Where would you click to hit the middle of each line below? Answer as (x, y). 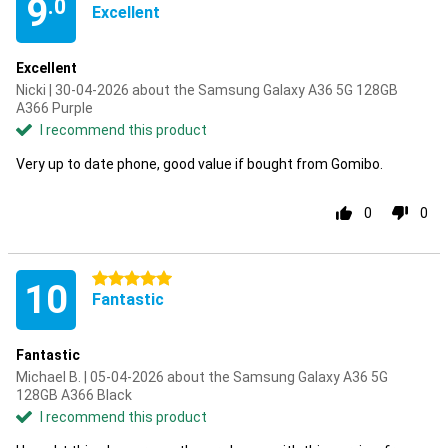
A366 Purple (54, 108)
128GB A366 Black (74, 395)
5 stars (115, 279)
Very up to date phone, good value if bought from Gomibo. (199, 164)
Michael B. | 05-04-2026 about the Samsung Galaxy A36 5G (202, 377)
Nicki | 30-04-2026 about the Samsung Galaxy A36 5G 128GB (207, 90)
